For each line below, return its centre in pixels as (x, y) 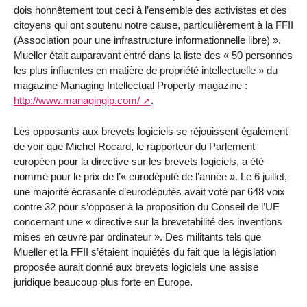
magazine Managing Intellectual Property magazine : (131, 86)
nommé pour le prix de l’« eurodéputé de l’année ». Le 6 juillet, (150, 176)
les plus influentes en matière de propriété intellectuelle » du (146, 71)
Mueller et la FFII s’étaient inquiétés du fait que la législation (145, 251)
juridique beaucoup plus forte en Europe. (103, 282)
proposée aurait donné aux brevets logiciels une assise (136, 267)
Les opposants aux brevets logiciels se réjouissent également (151, 131)
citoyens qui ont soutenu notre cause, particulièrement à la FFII (153, 25)
